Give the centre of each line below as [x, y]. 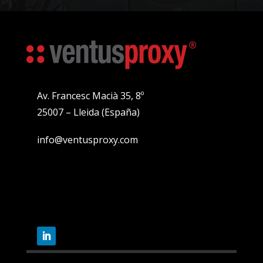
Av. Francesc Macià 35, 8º [90, 95]
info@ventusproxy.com [87, 139]
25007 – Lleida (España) [88, 112]
